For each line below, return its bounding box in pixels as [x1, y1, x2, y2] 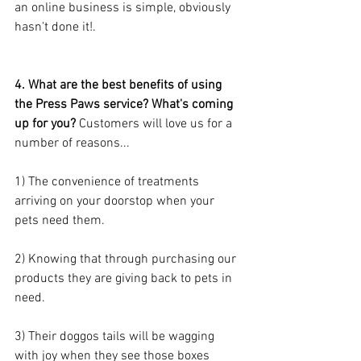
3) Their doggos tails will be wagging [15, 328, 218, 345]
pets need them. [15, 212, 105, 229]
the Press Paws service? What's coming [15, 96, 236, 113]
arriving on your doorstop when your [15, 193, 218, 210]
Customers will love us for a [79, 115, 235, 132]
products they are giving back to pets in [15, 270, 235, 287]
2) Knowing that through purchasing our [15, 251, 239, 268]
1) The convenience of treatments [15, 173, 202, 190]
